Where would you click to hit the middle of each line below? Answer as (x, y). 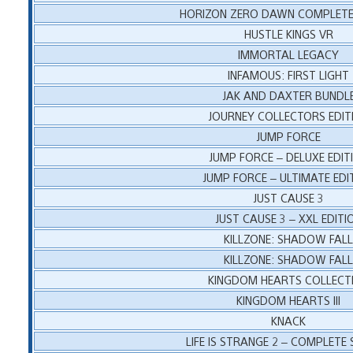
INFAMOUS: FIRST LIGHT (289, 74)
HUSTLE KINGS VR (288, 33)
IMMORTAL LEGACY (289, 54)
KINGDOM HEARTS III (289, 299)
